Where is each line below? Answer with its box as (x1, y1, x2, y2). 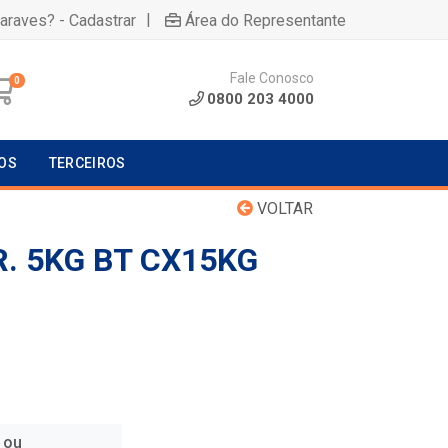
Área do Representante (185, 10, 346, 30)
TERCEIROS (48, 155, 126, 171)
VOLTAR (253, 199, 313, 218)
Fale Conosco (230, 70, 314, 86)
